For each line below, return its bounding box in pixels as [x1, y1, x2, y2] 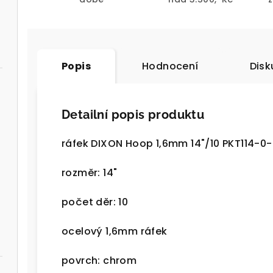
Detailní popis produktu [62, 107, 205, 122]
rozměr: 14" [62, 166, 118, 180]
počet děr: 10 [62, 195, 129, 210]
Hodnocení [142, 59, 199, 74]
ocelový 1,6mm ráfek [62, 224, 168, 239]
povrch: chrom [62, 253, 137, 268]
